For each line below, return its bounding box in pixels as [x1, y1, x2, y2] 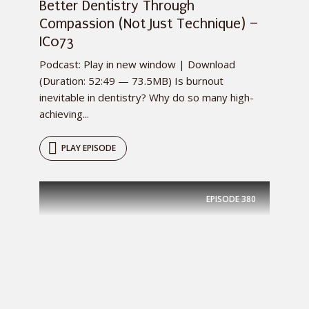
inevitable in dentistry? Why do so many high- [39, 90, 254, 105]
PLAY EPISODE [61, 142, 116, 154]
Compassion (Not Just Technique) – [39, 15, 258, 32]
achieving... [39, 107, 89, 121]
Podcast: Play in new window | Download [39, 57, 235, 72]
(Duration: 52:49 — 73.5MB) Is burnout [39, 74, 223, 88]
